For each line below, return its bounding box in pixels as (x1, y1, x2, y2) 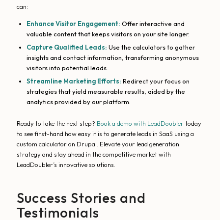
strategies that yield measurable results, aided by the (26, 87, 185, 96)
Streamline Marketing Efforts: (26, 77, 121, 85)
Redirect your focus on (121, 77, 190, 85)
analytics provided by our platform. (26, 98, 131, 106)
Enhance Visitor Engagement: (26, 20, 120, 28)
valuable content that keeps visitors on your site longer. (26, 30, 190, 38)
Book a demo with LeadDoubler (96, 119, 184, 128)
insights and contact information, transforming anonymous (26, 54, 199, 62)
